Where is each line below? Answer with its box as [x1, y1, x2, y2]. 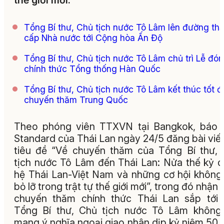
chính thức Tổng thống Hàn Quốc [24, 63, 160, 74]
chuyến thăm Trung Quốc [24, 94, 128, 105]
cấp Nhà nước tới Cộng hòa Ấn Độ [24, 32, 162, 43]
